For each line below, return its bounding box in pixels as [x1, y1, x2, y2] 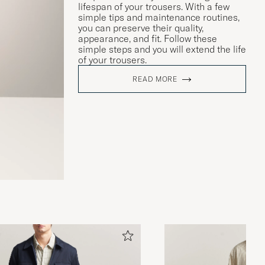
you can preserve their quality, [78, 21, 203, 34]
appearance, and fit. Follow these [78, 32, 217, 44]
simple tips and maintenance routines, [78, 11, 240, 23]
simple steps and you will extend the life [78, 43, 246, 55]
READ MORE [132, 74, 177, 83]
